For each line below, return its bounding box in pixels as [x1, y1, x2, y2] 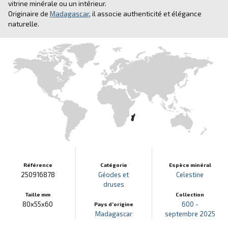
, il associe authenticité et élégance [89, 9, 202, 18]
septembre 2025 [164, 209, 215, 218]
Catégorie [100, 161, 127, 168]
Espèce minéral [168, 161, 211, 168]
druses [103, 180, 124, 188]
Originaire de [8, 9, 50, 18]
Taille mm [25, 191, 50, 197]
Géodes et [98, 170, 129, 179]
